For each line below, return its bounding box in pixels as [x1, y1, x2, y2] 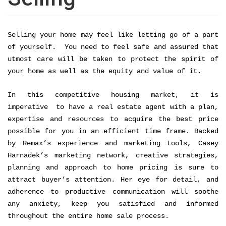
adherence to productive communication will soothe [8, 188, 218, 196]
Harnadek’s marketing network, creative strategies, [8, 151, 218, 160]
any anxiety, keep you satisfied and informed [8, 200, 218, 208]
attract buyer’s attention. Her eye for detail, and [8, 176, 218, 184]
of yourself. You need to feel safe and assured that [8, 43, 218, 51]
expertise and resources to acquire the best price [8, 115, 218, 124]
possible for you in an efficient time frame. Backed [8, 127, 218, 136]
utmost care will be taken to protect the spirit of [8, 55, 218, 64]
